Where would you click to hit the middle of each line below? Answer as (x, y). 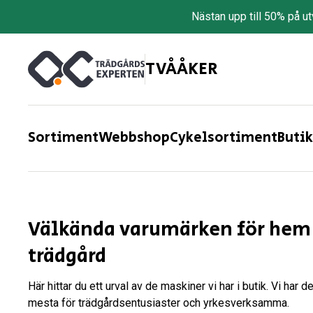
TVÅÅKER (181, 69)
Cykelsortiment (224, 138)
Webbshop (134, 138)
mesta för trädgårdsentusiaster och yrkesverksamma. (159, 303)
